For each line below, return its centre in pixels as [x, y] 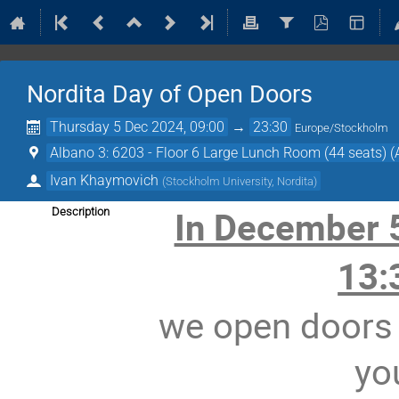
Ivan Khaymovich [105, 180]
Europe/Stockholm [342, 128]
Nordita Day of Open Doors [170, 94]
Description [81, 211]
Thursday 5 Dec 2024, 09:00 [138, 127]
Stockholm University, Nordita [240, 181]
